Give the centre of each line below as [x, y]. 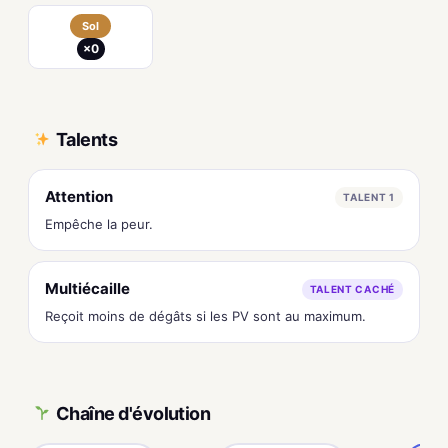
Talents [87, 139]
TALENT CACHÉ [352, 288]
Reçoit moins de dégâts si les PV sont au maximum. [205, 316]
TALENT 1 [369, 196]
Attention [79, 196]
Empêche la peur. [99, 224]
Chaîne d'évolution [133, 413]
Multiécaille [87, 288]
